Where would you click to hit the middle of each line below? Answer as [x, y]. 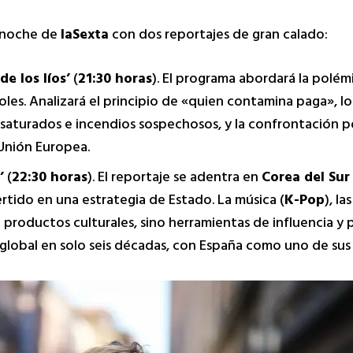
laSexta [85, 37]
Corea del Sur [306, 179]
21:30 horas [115, 81]
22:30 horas [50, 179]
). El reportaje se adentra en [175, 179]
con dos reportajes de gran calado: [218, 37]
